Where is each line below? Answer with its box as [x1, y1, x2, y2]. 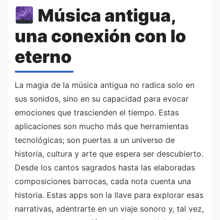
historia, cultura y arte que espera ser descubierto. [15, 148, 203, 159]
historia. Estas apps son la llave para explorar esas [15, 190, 203, 200]
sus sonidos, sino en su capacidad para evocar [15, 93, 189, 104]
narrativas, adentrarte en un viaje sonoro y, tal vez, [15, 203, 204, 214]
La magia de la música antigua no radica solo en [15, 80, 194, 90]
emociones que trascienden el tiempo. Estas [15, 107, 179, 117]
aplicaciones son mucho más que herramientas [15, 121, 189, 131]
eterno [15, 46, 72, 67]
